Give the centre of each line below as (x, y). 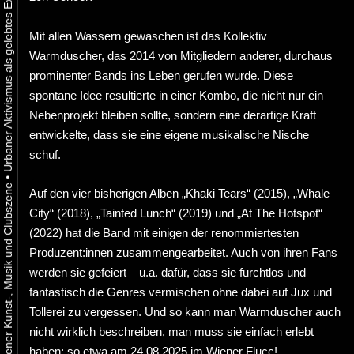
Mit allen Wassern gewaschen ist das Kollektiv (148, 36)
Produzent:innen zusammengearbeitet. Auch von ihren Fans (183, 252)
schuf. (45, 154)
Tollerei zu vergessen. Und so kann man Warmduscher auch (185, 311)
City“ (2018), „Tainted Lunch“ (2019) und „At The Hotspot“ (176, 213)
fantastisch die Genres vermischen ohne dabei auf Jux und (181, 292)
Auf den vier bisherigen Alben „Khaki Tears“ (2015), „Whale (179, 193)
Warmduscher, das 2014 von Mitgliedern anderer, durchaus (181, 55)
